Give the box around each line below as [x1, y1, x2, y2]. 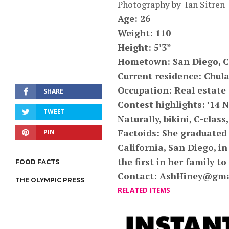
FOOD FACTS [15, 158, 59, 166]
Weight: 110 [118, 27, 173, 39]
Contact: [118, 170, 159, 182]
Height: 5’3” [118, 41, 171, 53]
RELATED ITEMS [118, 185, 170, 195]
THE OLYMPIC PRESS [15, 176, 84, 184]
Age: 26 [118, 13, 150, 25]
